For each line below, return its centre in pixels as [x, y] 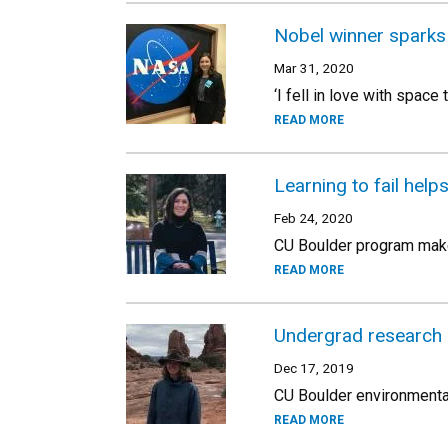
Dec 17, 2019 [314, 368]
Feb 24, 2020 [313, 218]
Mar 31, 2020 [314, 68]
